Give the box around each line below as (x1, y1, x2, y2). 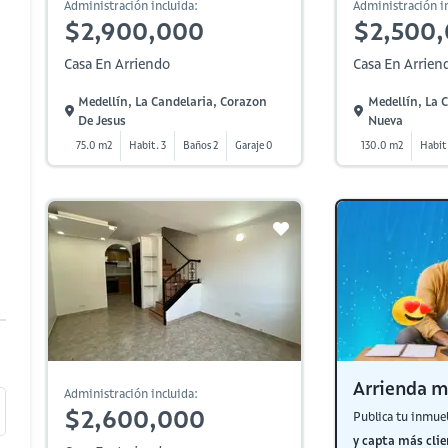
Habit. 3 (128, 139, 166, 152)
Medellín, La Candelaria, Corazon (78, 94, 268, 109)
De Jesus (78, 113, 127, 128)
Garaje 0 (234, 139, 273, 152)
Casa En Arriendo (64, 55, 170, 73)
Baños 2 (182, 139, 218, 152)
